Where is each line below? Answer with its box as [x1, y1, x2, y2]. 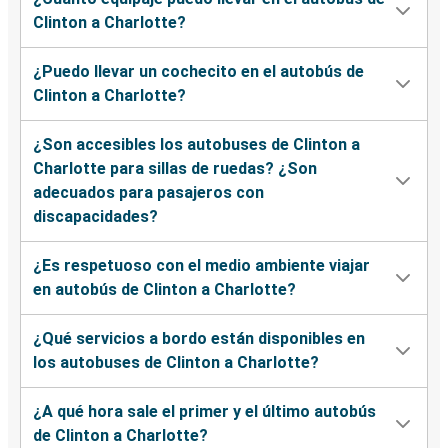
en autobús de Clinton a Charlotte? [33, 280, 296, 300]
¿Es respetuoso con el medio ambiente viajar [33, 256, 370, 276]
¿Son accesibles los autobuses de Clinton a [33, 135, 360, 155]
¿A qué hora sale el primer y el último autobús [33, 402, 376, 422]
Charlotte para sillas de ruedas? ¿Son [33, 159, 317, 179]
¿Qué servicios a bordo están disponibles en [33, 329, 365, 349]
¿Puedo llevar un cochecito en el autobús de [33, 62, 364, 82]
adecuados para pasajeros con [33, 183, 264, 203]
